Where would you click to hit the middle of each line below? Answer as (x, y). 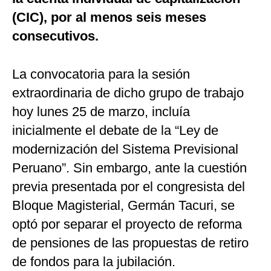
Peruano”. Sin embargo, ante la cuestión (129, 168)
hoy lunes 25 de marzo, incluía (101, 112)
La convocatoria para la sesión (101, 74)
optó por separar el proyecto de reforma (127, 224)
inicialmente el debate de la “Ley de (115, 131)
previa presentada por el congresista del (129, 187)
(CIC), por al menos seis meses (109, 18)
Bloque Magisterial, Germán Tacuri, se (123, 206)
